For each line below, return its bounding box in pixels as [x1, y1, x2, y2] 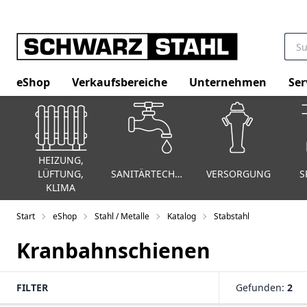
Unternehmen [189, 74, 267, 90]
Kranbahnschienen [16, 236, 210, 265]
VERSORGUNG [206, 167, 271, 180]
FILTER [16, 280, 48, 294]
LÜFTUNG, [38, 167, 84, 180]
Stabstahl [214, 210, 249, 222]
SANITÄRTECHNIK [174, 167, 182, 180]
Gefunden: [236, 280, 287, 294]
